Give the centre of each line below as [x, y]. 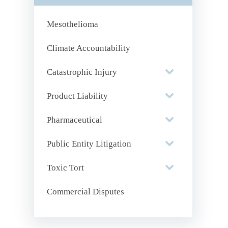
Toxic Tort [66, 168]
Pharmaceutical [75, 120]
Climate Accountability [89, 48]
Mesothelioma [73, 24]
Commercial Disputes [86, 192]
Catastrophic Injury [82, 72]
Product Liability [78, 96]
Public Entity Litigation [89, 144]
